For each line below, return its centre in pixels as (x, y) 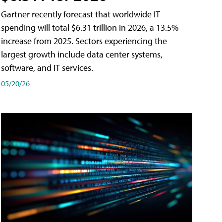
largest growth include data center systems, (82, 55)
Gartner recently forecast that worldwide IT (81, 14)
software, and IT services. (47, 68)
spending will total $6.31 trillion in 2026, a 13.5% (90, 28)
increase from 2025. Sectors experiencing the (84, 41)
